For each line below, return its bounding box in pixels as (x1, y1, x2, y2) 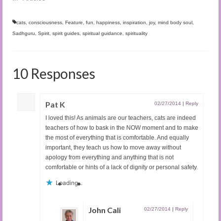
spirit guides (52, 31, 79, 37)
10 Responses (12, 65, 95, 82)
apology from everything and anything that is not (45, 154, 174, 161)
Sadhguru (12, 31, 35, 37)
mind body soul (158, 20, 192, 26)
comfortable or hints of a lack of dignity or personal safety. (45, 164, 198, 171)
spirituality (125, 31, 147, 37)
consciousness (29, 20, 62, 26)
